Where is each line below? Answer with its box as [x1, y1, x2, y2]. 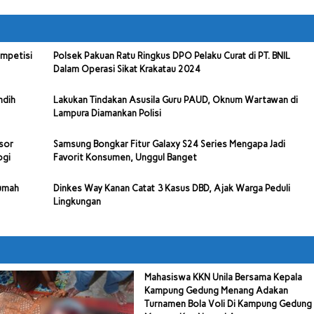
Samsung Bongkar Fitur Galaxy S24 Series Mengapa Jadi [53, 139, 286, 150]
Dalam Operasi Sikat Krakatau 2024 [53, 64, 201, 75]
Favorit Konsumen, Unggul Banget [53, 152, 198, 163]
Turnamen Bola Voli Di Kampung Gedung [144, 299, 312, 310]
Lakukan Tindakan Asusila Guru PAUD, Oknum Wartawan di [53, 95, 299, 106]
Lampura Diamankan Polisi [53, 108, 162, 119]
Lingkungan [53, 196, 102, 207]
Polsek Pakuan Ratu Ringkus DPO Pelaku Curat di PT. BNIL [53, 50, 291, 62]
